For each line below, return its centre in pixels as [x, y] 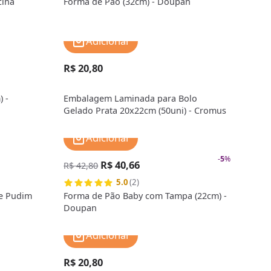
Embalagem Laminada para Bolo [131, 99]
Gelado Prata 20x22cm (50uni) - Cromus [145, 111]
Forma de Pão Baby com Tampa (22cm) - [145, 196]
